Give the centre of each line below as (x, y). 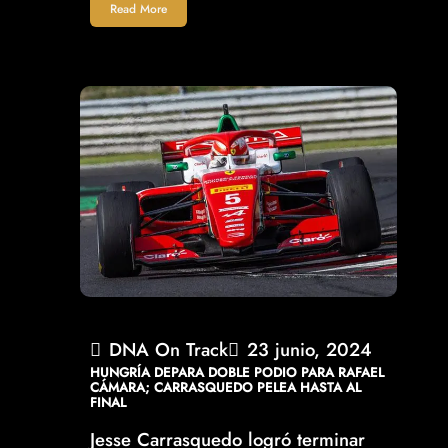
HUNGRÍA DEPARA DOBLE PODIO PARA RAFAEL (237, 373)
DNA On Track (168, 350)
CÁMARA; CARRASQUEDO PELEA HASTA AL (225, 388)
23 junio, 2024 (309, 350)
